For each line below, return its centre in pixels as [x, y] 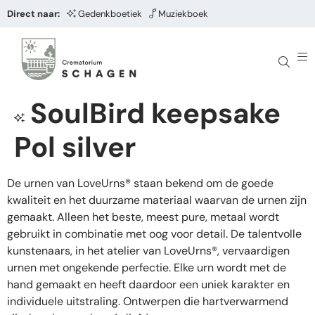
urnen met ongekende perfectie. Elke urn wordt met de [147, 268]
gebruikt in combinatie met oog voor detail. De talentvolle [154, 234]
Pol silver [75, 147]
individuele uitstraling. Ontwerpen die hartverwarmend [148, 301]
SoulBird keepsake [155, 113]
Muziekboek [183, 14]
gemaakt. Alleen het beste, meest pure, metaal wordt [143, 217]
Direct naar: [33, 14]
